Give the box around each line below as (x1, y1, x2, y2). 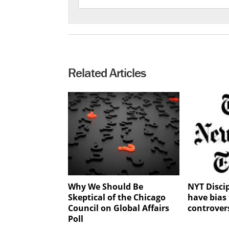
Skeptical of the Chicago (68, 192, 166, 203)
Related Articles (68, 65, 146, 81)
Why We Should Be (68, 181, 143, 193)
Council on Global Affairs (68, 202, 169, 214)
